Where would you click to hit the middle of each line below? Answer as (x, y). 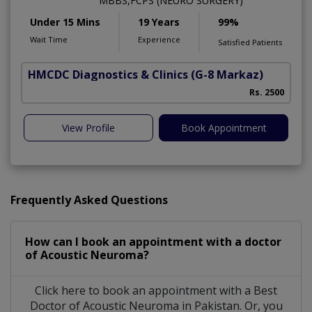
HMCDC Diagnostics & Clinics (108, 75)
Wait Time (49, 40)
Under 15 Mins (65, 22)
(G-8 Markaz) (227, 75)
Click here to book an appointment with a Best (156, 291)
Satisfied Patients (250, 42)
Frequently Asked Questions (89, 200)
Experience (159, 40)
